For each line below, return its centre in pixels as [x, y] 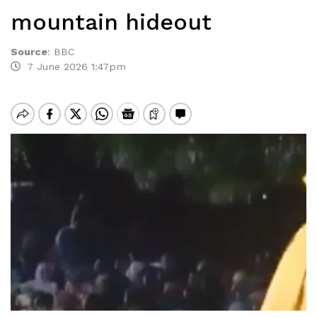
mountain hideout [111, 22]
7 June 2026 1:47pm [73, 67]
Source [29, 52]
